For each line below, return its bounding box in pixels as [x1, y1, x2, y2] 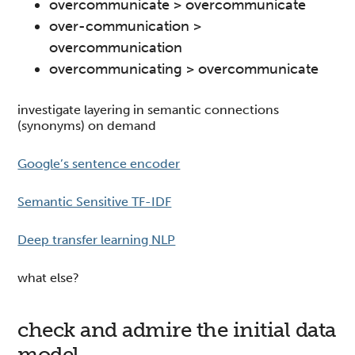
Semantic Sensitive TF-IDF [17, 193, 172, 209]
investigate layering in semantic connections [17, 101, 280, 117]
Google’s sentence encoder [17, 155, 181, 171]
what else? [17, 269, 80, 285]
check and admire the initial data [17, 317, 336, 342]
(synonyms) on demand [17, 117, 157, 133]
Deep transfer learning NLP [17, 231, 176, 247]
